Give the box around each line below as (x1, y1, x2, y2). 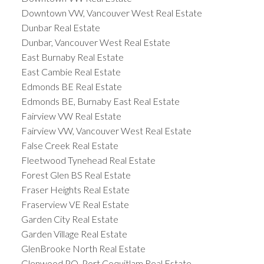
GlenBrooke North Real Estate (21, 243, 146, 255)
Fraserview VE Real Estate (21, 199, 129, 210)
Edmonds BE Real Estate (21, 81, 122, 93)
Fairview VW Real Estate (21, 110, 121, 122)
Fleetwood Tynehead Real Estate (21, 154, 156, 166)
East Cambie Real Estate (21, 66, 121, 78)
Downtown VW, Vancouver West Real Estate (21, 7, 202, 19)
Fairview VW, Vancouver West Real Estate (21, 125, 192, 137)
